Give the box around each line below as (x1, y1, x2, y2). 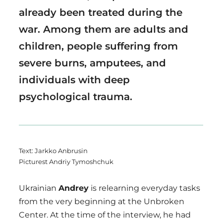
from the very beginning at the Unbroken (19, 196, 184, 206)
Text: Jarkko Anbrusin (19, 146, 88, 155)
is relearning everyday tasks (89, 183, 200, 193)
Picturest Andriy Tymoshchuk (19, 157, 113, 166)
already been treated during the (19, 6, 182, 18)
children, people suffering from (19, 40, 178, 52)
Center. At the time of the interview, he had (19, 210, 191, 220)
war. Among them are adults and (19, 23, 188, 35)
